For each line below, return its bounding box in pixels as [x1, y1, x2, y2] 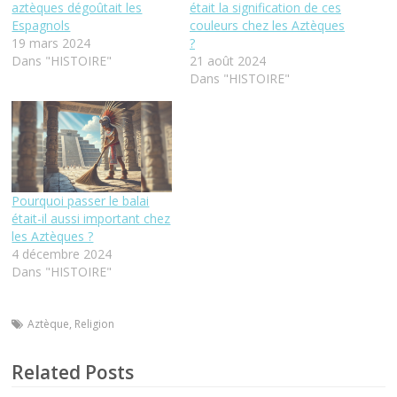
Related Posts [12, 360, 135, 385]
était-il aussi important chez [12, 210, 171, 228]
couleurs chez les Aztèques [189, 17, 345, 35]
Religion [74, 316, 115, 332]
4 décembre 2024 [12, 245, 113, 263]
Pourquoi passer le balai [12, 192, 150, 210]
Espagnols [12, 17, 71, 35]
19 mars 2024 [12, 35, 91, 52]
